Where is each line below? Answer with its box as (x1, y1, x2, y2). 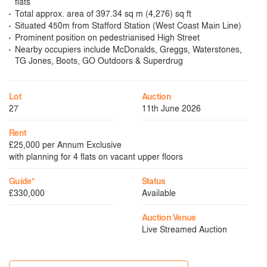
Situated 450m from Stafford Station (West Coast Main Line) (15, 19, 241, 31)
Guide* (9, 175, 34, 187)
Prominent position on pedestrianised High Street (15, 31, 200, 43)
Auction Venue (141, 211, 196, 223)
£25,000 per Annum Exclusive (9, 138, 122, 150)
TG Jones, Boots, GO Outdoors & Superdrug (15, 54, 183, 66)
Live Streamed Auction (141, 223, 227, 235)
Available (141, 187, 176, 198)
